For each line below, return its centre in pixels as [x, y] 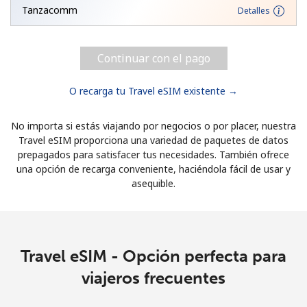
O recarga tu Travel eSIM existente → [153, 90]
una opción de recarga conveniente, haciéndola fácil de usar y [153, 169]
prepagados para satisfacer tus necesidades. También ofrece [153, 154]
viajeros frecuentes [153, 278]
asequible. [153, 183]
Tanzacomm [50, 10]
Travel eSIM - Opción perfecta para [153, 256]
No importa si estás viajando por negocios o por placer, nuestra [153, 125]
